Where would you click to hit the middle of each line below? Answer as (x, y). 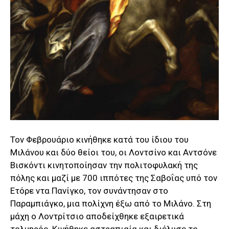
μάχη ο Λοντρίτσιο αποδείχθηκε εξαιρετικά (97, 216)
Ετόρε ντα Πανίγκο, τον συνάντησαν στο (89, 190)
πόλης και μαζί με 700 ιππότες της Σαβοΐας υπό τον (114, 178)
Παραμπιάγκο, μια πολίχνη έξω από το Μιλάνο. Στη (111, 203)
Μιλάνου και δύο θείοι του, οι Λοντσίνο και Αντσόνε (113, 152)
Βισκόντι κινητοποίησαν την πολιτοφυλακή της (104, 165)
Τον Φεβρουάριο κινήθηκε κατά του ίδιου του (99, 139)
